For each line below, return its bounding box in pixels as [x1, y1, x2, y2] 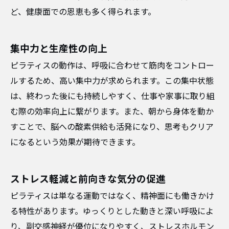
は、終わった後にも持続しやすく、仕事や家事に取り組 [10, 91, 215, 101]
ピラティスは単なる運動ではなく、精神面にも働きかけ [10, 191, 214, 201]
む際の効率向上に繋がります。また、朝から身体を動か [10, 107, 214, 117]
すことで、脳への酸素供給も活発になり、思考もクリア [10, 122, 214, 132]
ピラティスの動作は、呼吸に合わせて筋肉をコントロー [10, 61, 214, 71]
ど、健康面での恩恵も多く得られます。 [10, 7, 156, 17]
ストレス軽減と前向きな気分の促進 [10, 174, 166, 185]
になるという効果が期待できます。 [10, 138, 140, 147]
